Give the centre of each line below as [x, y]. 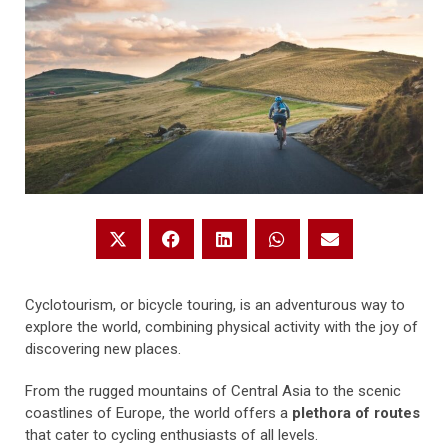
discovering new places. [103, 349]
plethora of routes [356, 413]
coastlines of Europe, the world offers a [158, 413]
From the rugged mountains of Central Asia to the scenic [213, 391]
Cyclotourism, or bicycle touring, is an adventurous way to [215, 305]
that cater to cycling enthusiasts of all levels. [171, 435]
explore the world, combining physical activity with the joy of [221, 327]
